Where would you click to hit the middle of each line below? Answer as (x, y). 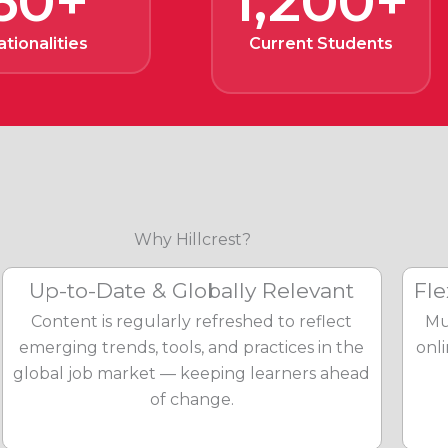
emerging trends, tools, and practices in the (192, 347)
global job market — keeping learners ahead (192, 373)
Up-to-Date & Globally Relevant (192, 290)
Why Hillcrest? (192, 239)
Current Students (321, 43)
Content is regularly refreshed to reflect (192, 321)
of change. (191, 399)
